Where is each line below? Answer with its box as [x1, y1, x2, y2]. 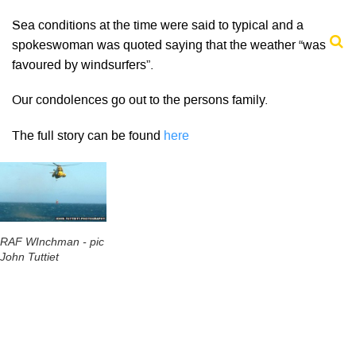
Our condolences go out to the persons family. [12, 95, 268, 108]
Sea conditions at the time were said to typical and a [12, 20, 304, 33]
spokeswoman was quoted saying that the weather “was [12, 40, 326, 53]
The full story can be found [12, 130, 164, 143]
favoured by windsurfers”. [12, 60, 153, 73]
